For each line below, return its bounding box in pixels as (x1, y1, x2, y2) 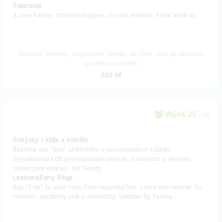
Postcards (13, 1, 42, 10)
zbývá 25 (163, 109, 198, 119)
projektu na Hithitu (84, 59, 138, 67)
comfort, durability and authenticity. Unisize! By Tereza (13, 192, 172, 201)
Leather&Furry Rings (13, 173, 72, 182)
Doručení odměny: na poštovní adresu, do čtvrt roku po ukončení (18, 50, 204, 58)
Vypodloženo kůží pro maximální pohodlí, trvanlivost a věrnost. (13, 155, 191, 163)
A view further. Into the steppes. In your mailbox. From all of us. (13, 11, 197, 19)
